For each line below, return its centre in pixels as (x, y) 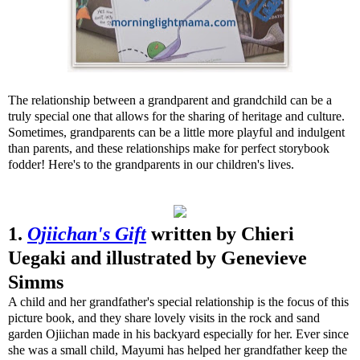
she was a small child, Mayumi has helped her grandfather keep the (178, 350)
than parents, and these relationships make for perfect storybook (169, 148)
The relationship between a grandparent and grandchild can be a (170, 100)
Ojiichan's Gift (87, 234)
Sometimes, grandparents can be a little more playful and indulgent (176, 132)
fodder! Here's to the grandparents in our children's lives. (151, 164)
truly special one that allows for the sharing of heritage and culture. (176, 116)
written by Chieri (223, 234)
